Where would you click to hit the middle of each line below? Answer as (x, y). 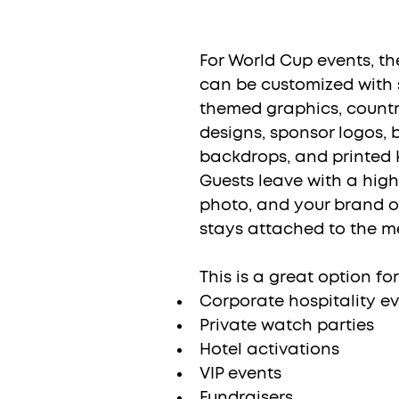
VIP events (240, 374)
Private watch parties (287, 326)
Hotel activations (269, 350)
